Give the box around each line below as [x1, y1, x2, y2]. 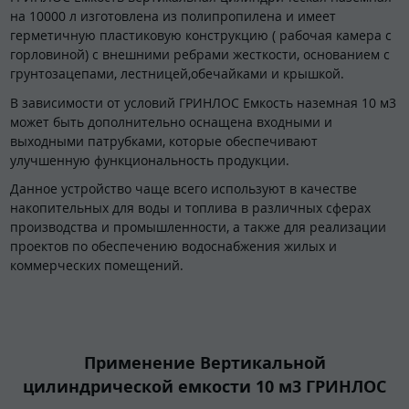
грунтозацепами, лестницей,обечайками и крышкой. [10, 65, 344, 83]
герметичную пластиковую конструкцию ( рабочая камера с [10, 26, 392, 45]
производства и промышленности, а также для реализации [10, 218, 386, 236]
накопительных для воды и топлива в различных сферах [10, 199, 371, 217]
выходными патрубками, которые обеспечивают [10, 131, 318, 150]
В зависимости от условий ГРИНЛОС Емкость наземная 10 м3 [10, 93, 396, 111]
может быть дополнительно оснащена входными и [10, 112, 332, 131]
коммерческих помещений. [10, 257, 184, 275]
